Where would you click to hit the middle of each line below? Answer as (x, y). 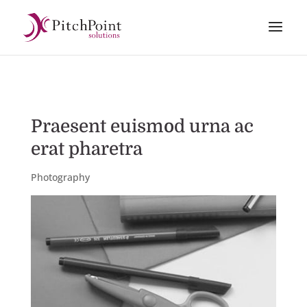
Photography (60, 177)
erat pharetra (86, 149)
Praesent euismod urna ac (142, 126)
